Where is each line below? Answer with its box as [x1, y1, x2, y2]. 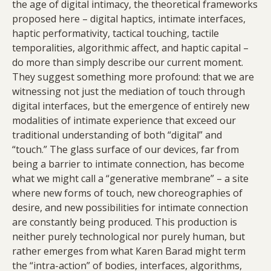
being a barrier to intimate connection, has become [12, 157, 244, 171]
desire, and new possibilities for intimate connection [12, 201, 248, 215]
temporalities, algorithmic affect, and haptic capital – [12, 41, 249, 55]
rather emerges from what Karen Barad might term [12, 244, 246, 258]
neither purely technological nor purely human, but [12, 230, 245, 244]
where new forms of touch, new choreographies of [12, 186, 243, 200]
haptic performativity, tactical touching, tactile [12, 27, 219, 41]
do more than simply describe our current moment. [12, 56, 243, 70]
